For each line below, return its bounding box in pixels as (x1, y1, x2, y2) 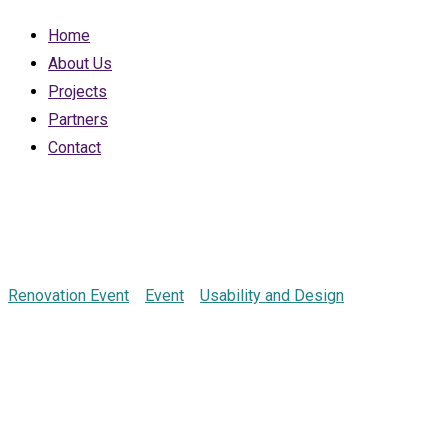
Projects (48, 82, 107, 101)
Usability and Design (200, 285, 344, 305)
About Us (48, 54, 112, 73)
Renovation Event (8, 285, 129, 305)
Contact (48, 138, 101, 157)
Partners (48, 110, 108, 129)
